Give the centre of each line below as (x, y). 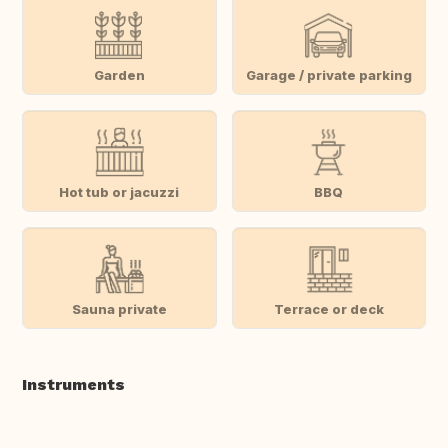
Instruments (73, 385)
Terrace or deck (328, 308)
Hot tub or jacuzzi (119, 191)
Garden (119, 74)
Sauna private (119, 308)
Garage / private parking (328, 74)
